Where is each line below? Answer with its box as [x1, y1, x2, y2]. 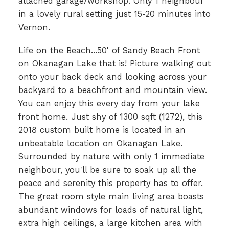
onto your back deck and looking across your [18, 72, 207, 82]
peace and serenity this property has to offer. [18, 178, 203, 189]
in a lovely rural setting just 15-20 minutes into [18, 9, 211, 19]
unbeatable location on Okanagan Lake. [18, 139, 182, 149]
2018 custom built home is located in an [18, 125, 186, 135]
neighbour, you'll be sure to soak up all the [18, 165, 196, 175]
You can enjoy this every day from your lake [18, 99, 200, 109]
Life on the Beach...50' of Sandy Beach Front [18, 45, 200, 56]
